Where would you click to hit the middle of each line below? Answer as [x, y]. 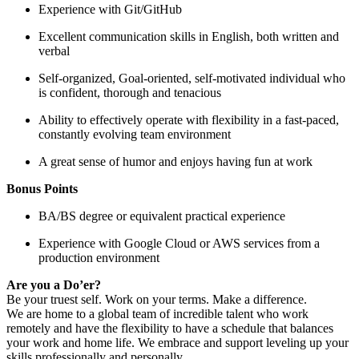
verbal [54, 50]
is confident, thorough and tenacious [130, 92]
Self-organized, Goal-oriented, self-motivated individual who [192, 78]
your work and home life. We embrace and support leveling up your [177, 342]
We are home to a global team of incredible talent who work [157, 313]
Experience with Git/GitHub [110, 9]
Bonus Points [42, 188]
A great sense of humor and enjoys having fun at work [175, 161]
